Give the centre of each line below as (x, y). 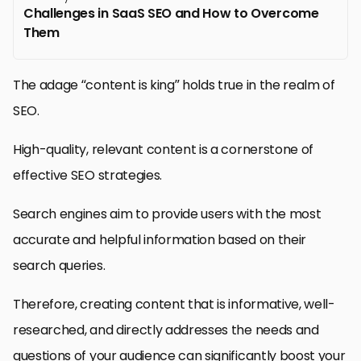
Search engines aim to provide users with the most (167, 214)
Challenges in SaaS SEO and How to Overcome (171, 14)
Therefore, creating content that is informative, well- (174, 305)
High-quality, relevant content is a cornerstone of (163, 150)
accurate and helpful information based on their (160, 240)
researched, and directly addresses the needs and (166, 330)
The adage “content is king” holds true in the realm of (174, 85)
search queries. (59, 266)
